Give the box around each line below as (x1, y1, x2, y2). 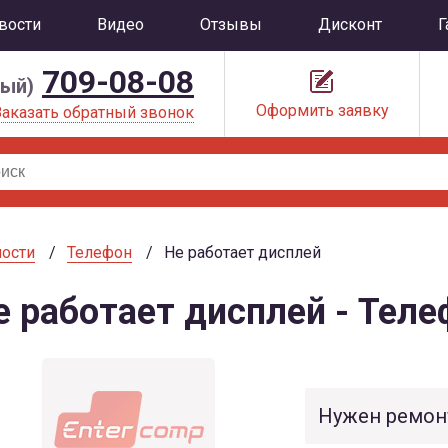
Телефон (67, 243, 132, 262)
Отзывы (200, 15, 262, 34)
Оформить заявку (255, 101, 389, 120)
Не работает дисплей (164, 243, 321, 262)
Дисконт (318, 15, 382, 34)
